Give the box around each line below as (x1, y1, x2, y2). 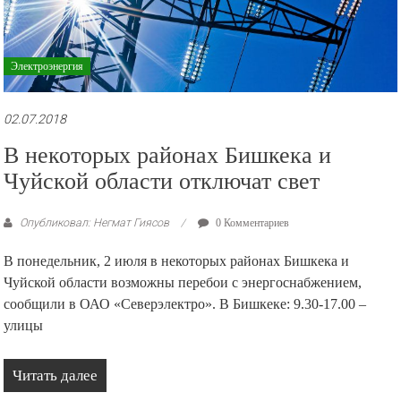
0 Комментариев (213, 217, 290, 230)
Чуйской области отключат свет (4, 168, 320, 195)
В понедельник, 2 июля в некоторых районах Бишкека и (4, 252, 350, 270)
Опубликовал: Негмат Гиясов (17, 216, 173, 230)
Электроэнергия (11, 60, 84, 73)
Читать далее (13, 367, 98, 385)
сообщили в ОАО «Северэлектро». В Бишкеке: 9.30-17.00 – (4, 295, 367, 313)
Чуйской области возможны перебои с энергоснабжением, (4, 274, 363, 292)
